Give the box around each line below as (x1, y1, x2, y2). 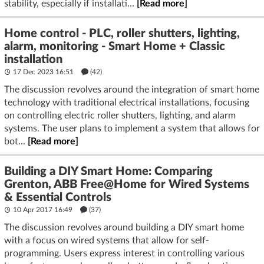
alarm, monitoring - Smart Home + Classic (4, 40, 225, 52)
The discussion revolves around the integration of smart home (4, 84, 259, 94)
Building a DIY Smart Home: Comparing (4, 165, 213, 177)
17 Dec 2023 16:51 (11, 68, 75, 75)
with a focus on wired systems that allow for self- (4, 235, 209, 245)
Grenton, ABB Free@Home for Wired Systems (4, 178, 249, 190)
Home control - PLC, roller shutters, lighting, (4, 27, 240, 39)
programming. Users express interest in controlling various (4, 248, 245, 258)
